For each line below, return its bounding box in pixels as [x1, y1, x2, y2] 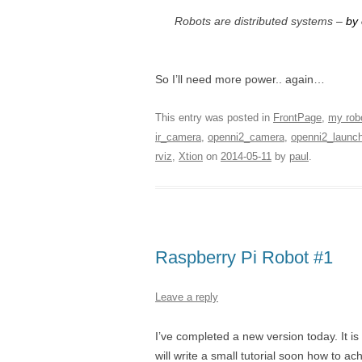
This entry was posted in [155, 112, 273, 124]
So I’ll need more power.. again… [155, 73, 325, 86]
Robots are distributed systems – [175, 15, 346, 27]
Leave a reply [155, 291, 218, 303]
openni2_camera [208, 131, 284, 143]
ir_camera [155, 131, 201, 143]
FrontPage [273, 112, 322, 124]
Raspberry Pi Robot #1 [155, 247, 333, 267]
